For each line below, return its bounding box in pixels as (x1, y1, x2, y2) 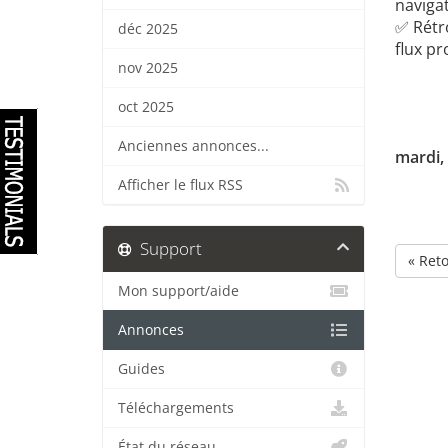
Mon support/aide (118, 282, 239, 300)
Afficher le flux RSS (118, 176, 243, 194)
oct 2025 (118, 98, 174, 116)
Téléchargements (118, 399, 234, 417)
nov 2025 (118, 59, 178, 77)
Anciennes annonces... (118, 137, 269, 155)
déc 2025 (118, 20, 178, 38)
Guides (118, 360, 165, 378)
